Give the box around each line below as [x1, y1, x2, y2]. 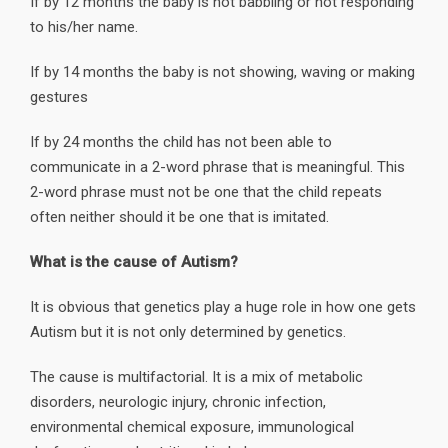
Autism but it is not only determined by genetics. [30, 322, 346, 341]
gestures [30, 87, 88, 106]
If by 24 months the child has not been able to [30, 132, 332, 151]
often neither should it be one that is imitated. [30, 207, 329, 226]
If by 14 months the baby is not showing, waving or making [30, 62, 415, 81]
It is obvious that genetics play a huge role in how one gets [30, 297, 416, 316]
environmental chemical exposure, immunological [30, 417, 354, 436]
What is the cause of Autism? [30, 252, 238, 271]
